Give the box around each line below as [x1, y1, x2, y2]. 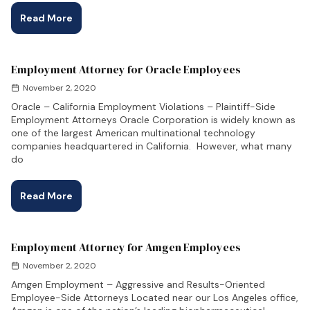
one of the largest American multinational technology [11, 127, 255, 139]
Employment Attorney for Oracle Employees [11, 62, 241, 77]
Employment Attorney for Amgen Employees [11, 239, 241, 255]
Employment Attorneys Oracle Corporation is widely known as [11, 113, 295, 126]
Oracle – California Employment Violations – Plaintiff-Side [11, 100, 275, 113]
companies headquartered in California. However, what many [11, 140, 292, 152]
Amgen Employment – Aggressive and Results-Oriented [11, 278, 265, 291]
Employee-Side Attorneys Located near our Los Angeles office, [11, 291, 298, 304]
